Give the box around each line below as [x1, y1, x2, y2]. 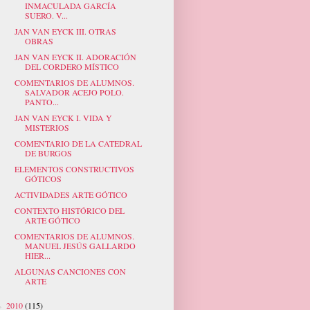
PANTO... [24, 96, 59, 108]
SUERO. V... [24, 10, 68, 21]
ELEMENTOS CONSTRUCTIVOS [14, 163, 134, 175]
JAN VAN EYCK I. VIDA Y [14, 112, 112, 124]
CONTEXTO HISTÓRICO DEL [14, 205, 125, 217]
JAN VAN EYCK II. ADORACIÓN [14, 51, 136, 63]
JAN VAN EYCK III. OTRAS [14, 26, 116, 37]
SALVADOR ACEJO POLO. [24, 86, 124, 98]
